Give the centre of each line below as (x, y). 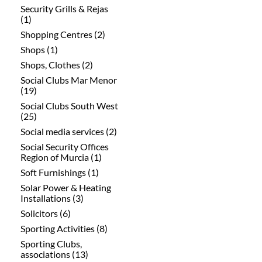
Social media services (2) (69, 131)
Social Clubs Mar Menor (69, 80)
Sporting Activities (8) (64, 228)
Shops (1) (39, 49)
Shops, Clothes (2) (57, 64)
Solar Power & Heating (66, 187)
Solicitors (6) (46, 213)
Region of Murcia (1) (61, 157)
